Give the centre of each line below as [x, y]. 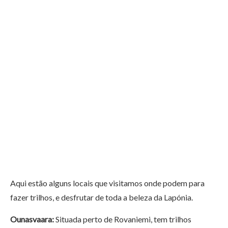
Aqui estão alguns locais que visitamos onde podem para [107, 183]
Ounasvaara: [32, 219]
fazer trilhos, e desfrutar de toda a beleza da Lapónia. [102, 197]
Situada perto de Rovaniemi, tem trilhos [123, 219]
